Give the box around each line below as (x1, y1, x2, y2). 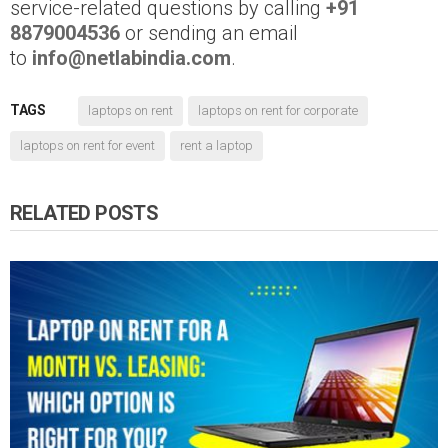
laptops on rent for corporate (197, 103, 358, 119)
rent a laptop (180, 138, 253, 154)
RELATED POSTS (10, 201, 159, 226)
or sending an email (120, 21, 298, 46)
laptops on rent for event (20, 138, 155, 154)
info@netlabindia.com (32, 46, 231, 71)
